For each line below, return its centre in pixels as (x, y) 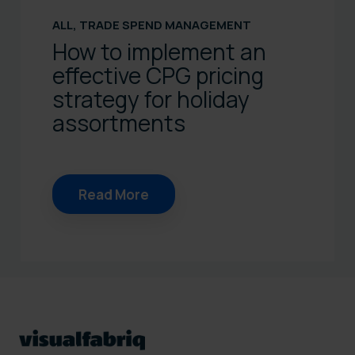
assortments (120, 123)
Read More (114, 194)
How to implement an (159, 52)
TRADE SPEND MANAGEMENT (165, 25)
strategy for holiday (151, 99)
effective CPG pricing (158, 76)
